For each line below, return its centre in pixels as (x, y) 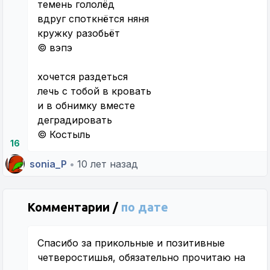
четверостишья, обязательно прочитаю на (141, 258)
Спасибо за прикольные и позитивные (131, 243)
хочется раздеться (83, 77)
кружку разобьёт (79, 33)
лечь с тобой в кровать (94, 91)
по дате (145, 207)
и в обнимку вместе (86, 106)
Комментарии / (74, 207)
